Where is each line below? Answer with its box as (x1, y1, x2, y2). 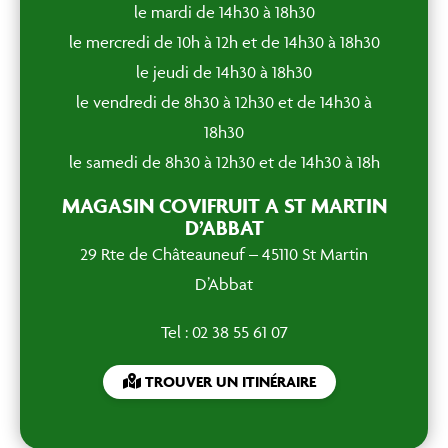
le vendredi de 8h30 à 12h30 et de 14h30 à (76, 92, 372, 112)
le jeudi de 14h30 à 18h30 (136, 62, 312, 82)
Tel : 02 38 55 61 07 (160, 322, 288, 342)
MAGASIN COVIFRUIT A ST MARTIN (61, 193, 387, 218)
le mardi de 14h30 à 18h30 (133, 2, 315, 22)
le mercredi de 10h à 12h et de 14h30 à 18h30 (68, 32, 380, 52)
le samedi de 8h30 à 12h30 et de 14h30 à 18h (68, 152, 380, 172)
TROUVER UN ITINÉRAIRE (140, 372, 316, 391)
